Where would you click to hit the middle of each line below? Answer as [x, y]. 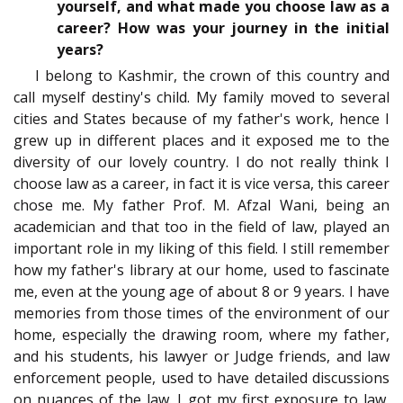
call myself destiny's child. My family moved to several [201, 98]
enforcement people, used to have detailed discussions [201, 378]
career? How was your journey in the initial [223, 28]
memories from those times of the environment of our [201, 313]
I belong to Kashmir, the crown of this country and [212, 76]
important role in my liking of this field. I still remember [201, 249]
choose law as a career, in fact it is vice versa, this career [201, 184]
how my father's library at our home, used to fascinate [201, 270]
